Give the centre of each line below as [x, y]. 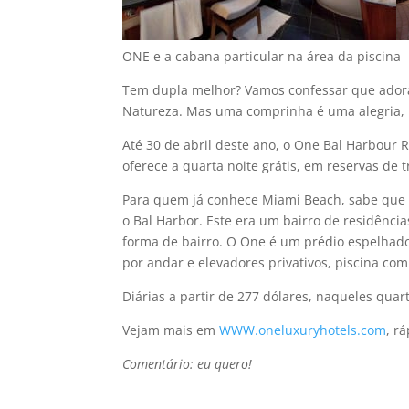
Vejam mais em [171, 330]
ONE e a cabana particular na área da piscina [262, 57]
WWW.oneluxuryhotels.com [303, 330]
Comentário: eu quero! [188, 364]
